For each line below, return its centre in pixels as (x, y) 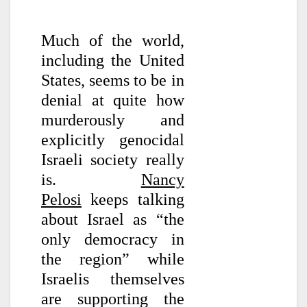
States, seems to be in (113, 80)
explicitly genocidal (113, 139)
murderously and (113, 120)
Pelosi (61, 199)
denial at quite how (113, 100)
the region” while (113, 259)
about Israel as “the (113, 219)
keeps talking (133, 199)
